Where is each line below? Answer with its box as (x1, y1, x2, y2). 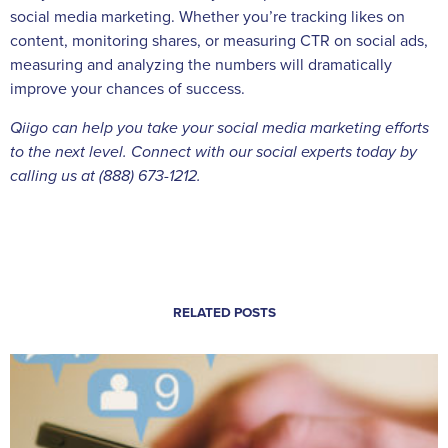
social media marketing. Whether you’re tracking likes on (10, 7, 405, 28)
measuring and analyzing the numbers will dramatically (10, 55, 392, 76)
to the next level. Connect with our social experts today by (10, 141, 417, 162)
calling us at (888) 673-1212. (10, 165, 201, 186)
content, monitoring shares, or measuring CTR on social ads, (10, 31, 428, 52)
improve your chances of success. (10, 79, 245, 100)
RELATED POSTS (172, 305, 276, 322)
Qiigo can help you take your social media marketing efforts (10, 117, 429, 138)
